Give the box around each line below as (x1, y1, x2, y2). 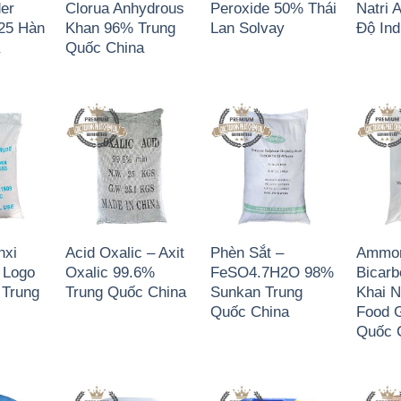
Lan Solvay (210, 18, 286, 37)
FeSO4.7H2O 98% (210, 262, 335, 281)
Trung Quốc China (65, 282, 187, 301)
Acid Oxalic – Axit (65, 243, 185, 261)
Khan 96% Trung (65, 18, 176, 37)
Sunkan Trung (210, 282, 303, 301)
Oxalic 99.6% (65, 262, 156, 281)
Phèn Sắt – (210, 243, 285, 261)
